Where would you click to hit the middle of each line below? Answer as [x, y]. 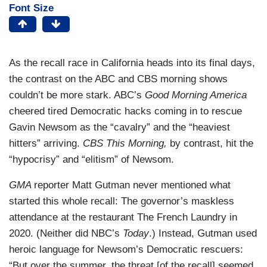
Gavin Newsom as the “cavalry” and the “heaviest [119, 128]
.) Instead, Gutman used [203, 234]
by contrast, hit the [210, 144]
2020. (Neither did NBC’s [66, 234]
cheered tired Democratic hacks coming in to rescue [125, 111]
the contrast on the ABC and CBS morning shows [118, 79]
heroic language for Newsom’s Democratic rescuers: [126, 250]
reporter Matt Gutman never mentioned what [132, 185]
